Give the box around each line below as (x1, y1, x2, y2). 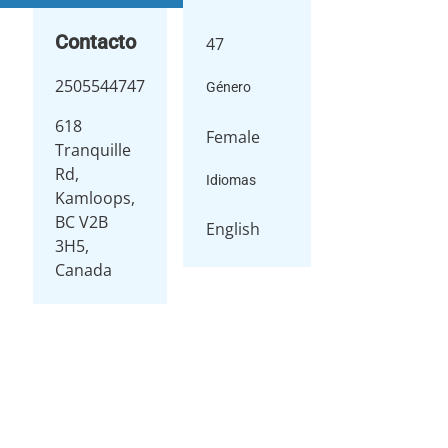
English (206, 217, 261, 240)
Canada (54, 259, 112, 281)
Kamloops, (54, 187, 135, 209)
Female (206, 125, 261, 148)
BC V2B (54, 211, 108, 233)
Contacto (54, 30, 136, 54)
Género (206, 79, 252, 96)
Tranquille (54, 139, 131, 161)
